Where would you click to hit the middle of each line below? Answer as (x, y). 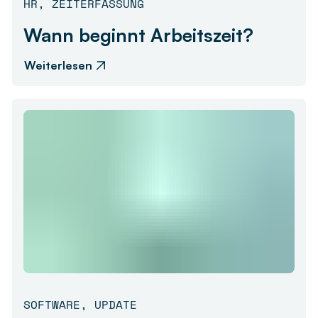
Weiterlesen (58, 66)
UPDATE (116, 304)
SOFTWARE (52, 304)
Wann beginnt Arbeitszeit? (138, 35)
